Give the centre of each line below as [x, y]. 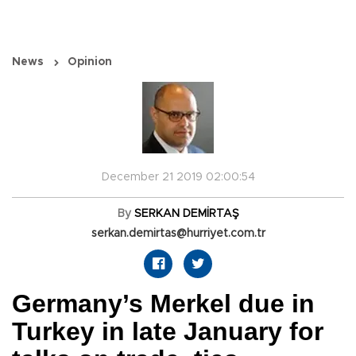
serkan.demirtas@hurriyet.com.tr [178, 234]
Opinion [90, 62]
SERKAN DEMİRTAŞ [186, 214]
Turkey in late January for [168, 332]
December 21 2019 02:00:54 [178, 178]
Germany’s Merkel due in [163, 304]
